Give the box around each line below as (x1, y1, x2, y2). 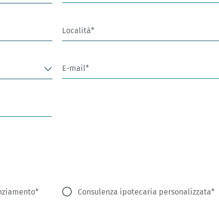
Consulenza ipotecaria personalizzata (77, 187, 211, 197)
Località (62, 25, 91, 35)
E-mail (62, 64, 86, 73)
